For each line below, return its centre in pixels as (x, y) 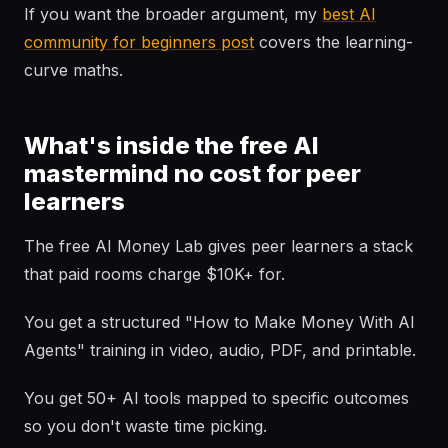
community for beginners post (139, 42)
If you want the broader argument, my (173, 14)
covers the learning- (333, 42)
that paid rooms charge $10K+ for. (154, 274)
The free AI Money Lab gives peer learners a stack (218, 246)
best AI (349, 14)
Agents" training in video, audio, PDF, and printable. (220, 350)
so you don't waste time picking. (145, 426)
